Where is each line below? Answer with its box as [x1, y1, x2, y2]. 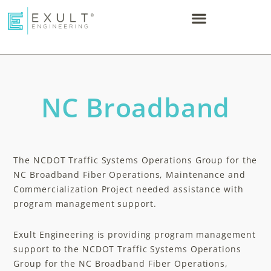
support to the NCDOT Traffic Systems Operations [13, 243, 241, 255]
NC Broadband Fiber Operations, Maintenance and [13, 169, 246, 181]
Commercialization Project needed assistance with [13, 183, 244, 195]
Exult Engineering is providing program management [13, 228, 256, 240]
